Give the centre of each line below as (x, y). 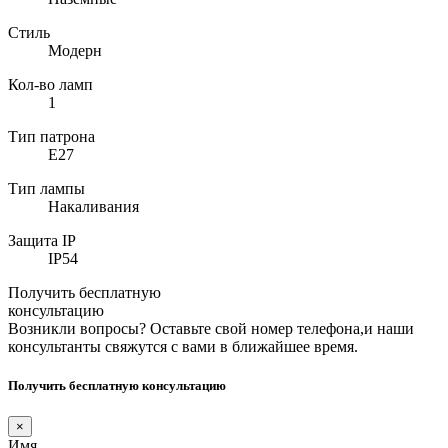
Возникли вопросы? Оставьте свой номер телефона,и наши (211, 328)
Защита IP (42, 240)
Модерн (75, 50)
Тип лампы (46, 188)
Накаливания (93, 206)
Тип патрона (51, 136)
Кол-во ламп (50, 84)
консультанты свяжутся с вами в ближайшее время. (183, 346)
